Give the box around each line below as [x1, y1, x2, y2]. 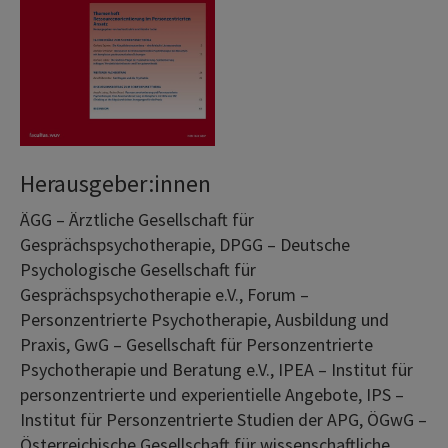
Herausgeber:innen [20, 167, 211, 199]
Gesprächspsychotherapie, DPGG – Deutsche [20, 232, 350, 256]
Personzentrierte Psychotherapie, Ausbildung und [20, 307, 389, 331]
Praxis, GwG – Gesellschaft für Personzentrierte [20, 332, 373, 356]
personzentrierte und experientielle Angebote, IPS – [20, 382, 404, 406]
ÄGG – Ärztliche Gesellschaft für [20, 207, 254, 231]
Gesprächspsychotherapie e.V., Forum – [20, 282, 309, 306]
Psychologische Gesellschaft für [20, 257, 256, 281]
